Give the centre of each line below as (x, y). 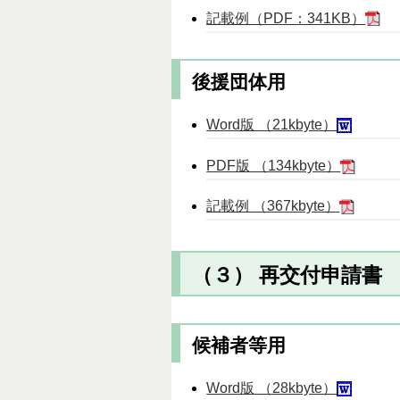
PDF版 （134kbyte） (274, 165)
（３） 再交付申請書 (287, 275)
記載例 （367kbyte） (273, 206)
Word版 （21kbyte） (272, 124)
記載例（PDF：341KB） (286, 18)
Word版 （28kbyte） (272, 388)
